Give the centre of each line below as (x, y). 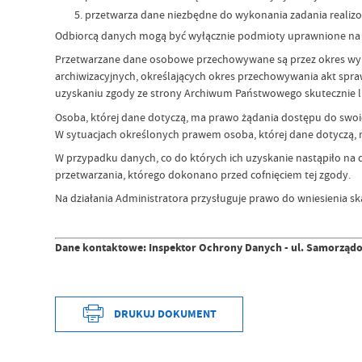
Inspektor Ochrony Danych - (220, 248)
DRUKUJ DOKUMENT (165, 314)
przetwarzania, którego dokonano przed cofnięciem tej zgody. (203, 174)
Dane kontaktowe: (102, 248)
